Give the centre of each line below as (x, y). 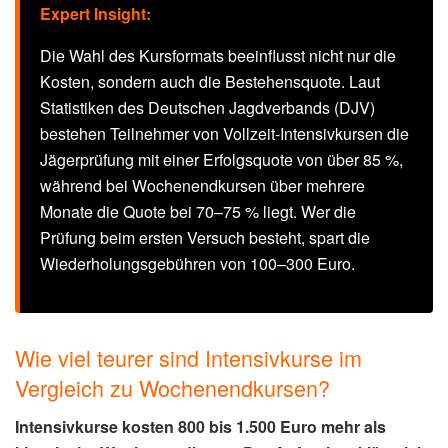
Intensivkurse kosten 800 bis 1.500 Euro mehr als (200, 426)
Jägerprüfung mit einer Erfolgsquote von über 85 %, (221, 159)
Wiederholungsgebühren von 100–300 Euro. (197, 263)
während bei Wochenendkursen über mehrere (202, 185)
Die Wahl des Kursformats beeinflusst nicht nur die (218, 55)
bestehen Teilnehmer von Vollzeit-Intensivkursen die (224, 133)
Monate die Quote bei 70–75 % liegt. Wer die (198, 211)
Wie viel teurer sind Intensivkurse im (188, 357)
